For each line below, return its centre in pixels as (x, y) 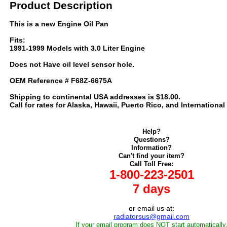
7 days (152, 189)
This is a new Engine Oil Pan (59, 24)
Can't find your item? (152, 156)
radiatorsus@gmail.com (152, 216)
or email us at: (152, 208)
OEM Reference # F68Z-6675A (61, 81)
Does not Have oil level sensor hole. (72, 64)
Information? (152, 148)
